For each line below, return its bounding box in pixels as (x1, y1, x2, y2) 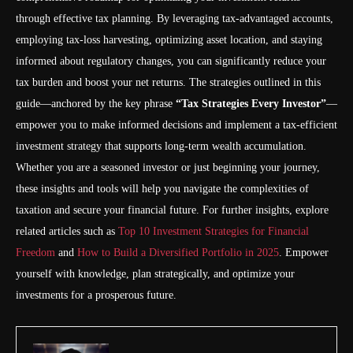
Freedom (16, 247, 55, 258)
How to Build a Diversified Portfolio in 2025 (77, 247, 279, 258)
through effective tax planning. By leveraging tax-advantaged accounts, (16, 13, 333, 24)
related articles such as (16, 225, 118, 237)
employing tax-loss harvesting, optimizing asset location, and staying (16, 34, 322, 46)
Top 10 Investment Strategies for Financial (118, 225, 309, 237)
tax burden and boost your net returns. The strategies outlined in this (16, 76, 321, 88)
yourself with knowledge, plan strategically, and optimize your (16, 268, 295, 280)
